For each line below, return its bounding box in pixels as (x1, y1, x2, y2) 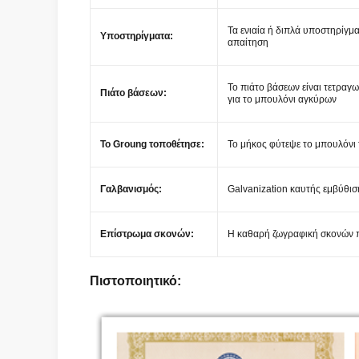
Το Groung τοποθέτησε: (100, 139, 204, 150)
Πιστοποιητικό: (90, 274, 181, 288)
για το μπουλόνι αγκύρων (228, 94, 337, 105)
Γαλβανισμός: (100, 184, 162, 195)
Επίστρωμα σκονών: (100, 228, 194, 240)
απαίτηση (228, 37, 268, 48)
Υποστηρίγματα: (100, 30, 173, 42)
